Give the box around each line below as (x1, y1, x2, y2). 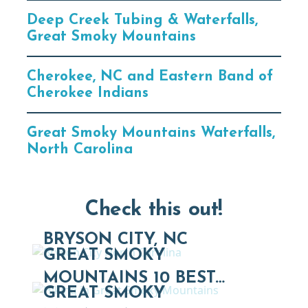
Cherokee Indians (27, 85, 149, 100)
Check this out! (85, 199, 223, 221)
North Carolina (27, 142, 133, 157)
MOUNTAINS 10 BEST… (43, 269, 225, 287)
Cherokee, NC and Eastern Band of (27, 69, 274, 84)
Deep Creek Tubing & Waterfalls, (27, 12, 258, 27)
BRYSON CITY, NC (43, 231, 188, 248)
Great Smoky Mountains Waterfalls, (27, 125, 276, 140)
